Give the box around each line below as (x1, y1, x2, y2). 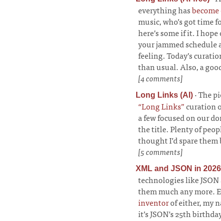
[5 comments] (138, 145, 183, 158)
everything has (138, 3, 192, 16)
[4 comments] (138, 72, 183, 84)
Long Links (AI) (136, 91, 193, 99)
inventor (138, 196, 169, 209)
